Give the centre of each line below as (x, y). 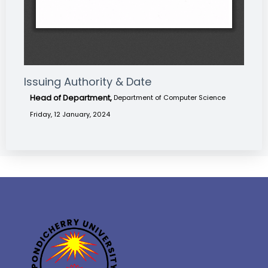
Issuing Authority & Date (88, 82)
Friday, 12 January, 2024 (70, 115)
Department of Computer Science (170, 98)
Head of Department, (72, 98)
